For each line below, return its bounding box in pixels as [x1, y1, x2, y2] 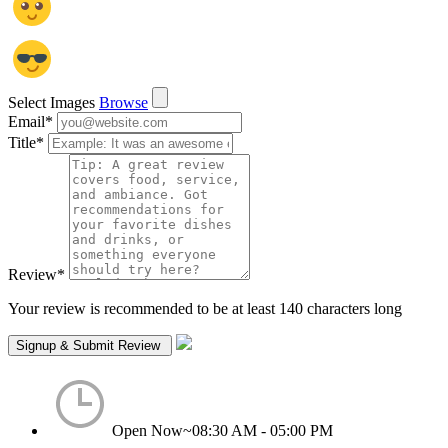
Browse [99, 93, 148, 111]
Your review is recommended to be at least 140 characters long [8, 299, 402, 317]
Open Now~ [112, 421, 192, 439]
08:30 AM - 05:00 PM [192, 421, 333, 439]
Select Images [8, 93, 95, 111]
